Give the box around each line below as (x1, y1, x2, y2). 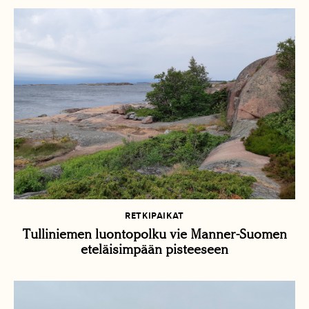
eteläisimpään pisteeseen (81, 241, 228, 258)
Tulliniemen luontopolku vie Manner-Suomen (22, 226, 287, 243)
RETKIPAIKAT (124, 210, 185, 221)
